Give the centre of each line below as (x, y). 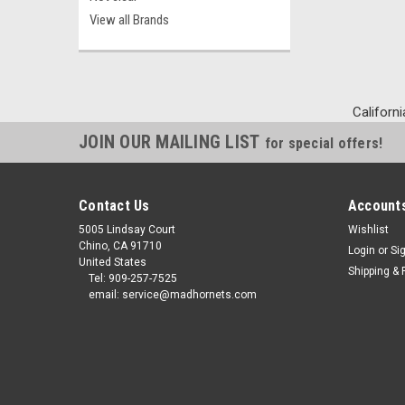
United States (113, 262)
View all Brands (129, 20)
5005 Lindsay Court (127, 230)
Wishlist (368, 230)
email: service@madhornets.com (172, 295)
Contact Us (114, 206)
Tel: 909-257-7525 (132, 278)
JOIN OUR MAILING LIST (172, 142)
